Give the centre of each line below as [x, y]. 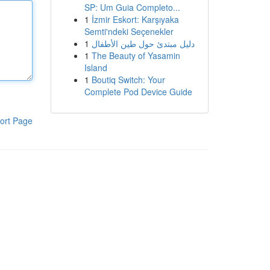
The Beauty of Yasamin [136, 55]
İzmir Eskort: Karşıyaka [135, 19]
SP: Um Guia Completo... [132, 7]
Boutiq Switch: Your [128, 80]
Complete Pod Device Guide [138, 92]
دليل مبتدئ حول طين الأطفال [143, 43]
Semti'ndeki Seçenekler [129, 31]
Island [96, 67]
